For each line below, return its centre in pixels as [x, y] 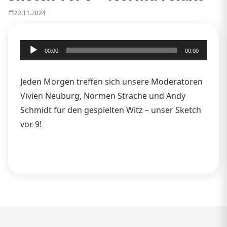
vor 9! [31, 124]
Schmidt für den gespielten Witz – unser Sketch [111, 110]
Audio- [32, 46]
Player [32, 61]
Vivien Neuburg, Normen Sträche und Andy [103, 96]
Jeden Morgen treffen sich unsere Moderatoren [111, 81]
